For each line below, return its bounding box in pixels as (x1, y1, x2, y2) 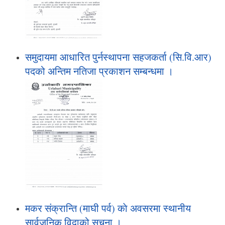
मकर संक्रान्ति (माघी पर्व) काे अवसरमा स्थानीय (25, 201, 191, 215)
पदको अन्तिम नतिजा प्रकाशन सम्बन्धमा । (25, 64, 173, 78)
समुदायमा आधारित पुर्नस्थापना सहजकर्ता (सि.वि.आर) (25, 50, 211, 64)
